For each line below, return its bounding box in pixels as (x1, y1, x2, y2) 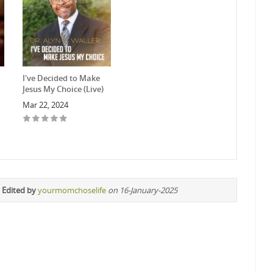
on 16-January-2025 (108, 185, 177, 196)
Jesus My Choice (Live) (22, 83, 104, 95)
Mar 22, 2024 (22, 99, 68, 111)
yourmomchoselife (38, 185, 106, 196)
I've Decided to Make (22, 73, 100, 84)
